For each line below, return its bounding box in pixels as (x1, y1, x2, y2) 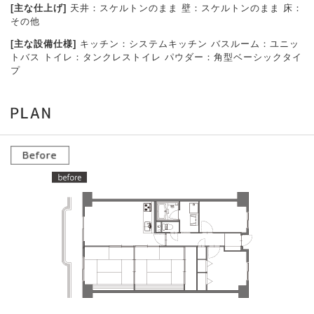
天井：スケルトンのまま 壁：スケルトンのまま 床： (67, 3, 303, 14)
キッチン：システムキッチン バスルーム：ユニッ (76, 39, 299, 50)
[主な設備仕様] (11, 39, 76, 50)
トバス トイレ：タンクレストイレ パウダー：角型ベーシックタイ (11, 52, 302, 63)
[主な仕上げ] (11, 3, 67, 14)
